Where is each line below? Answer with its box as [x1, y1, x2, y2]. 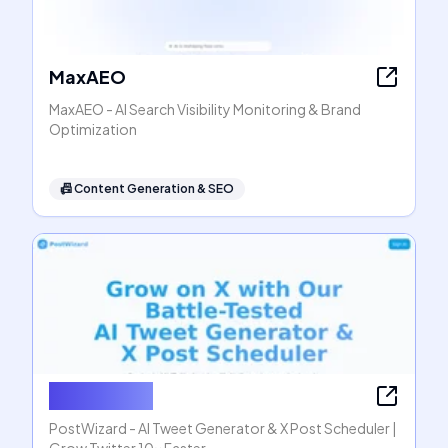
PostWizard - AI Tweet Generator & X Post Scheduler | [49, 419, 397, 437]
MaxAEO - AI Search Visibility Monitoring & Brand [49, 100, 361, 118]
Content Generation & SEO [74, 181, 234, 196]
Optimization [49, 120, 137, 138]
